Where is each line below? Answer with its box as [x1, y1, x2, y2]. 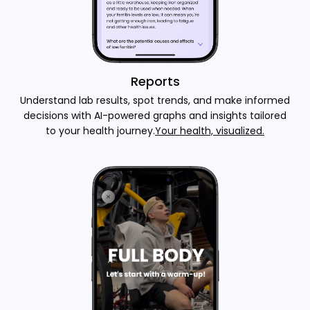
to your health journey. [46, 124, 155, 138]
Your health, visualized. [155, 124, 264, 138]
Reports [130, 73, 180, 90]
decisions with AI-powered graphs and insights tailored [24, 109, 286, 122]
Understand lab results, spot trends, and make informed [20, 93, 290, 107]
